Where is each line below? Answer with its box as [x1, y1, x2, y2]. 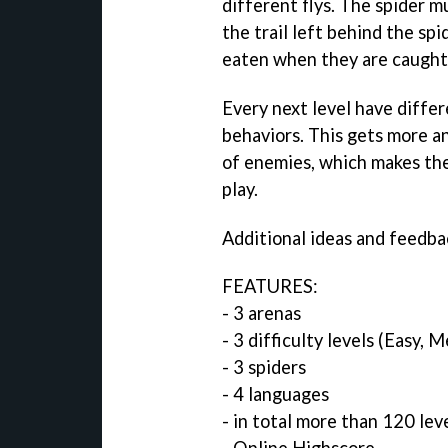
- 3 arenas [222, 302, 301, 325]
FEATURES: [222, 275, 318, 298]
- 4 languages [222, 383, 329, 406]
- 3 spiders [222, 356, 306, 379]
